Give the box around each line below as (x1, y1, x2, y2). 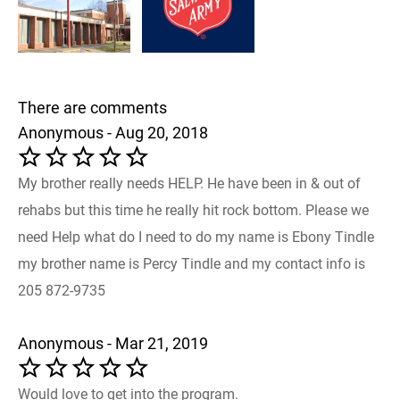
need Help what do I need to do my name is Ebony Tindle (18, 228, 374, 246)
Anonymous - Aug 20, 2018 (18, 122, 208, 142)
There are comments (18, 97, 167, 117)
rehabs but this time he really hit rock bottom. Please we (18, 201, 369, 219)
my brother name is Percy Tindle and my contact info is (18, 254, 365, 272)
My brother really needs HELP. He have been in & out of (18, 174, 361, 192)
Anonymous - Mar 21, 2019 (18, 333, 208, 353)
